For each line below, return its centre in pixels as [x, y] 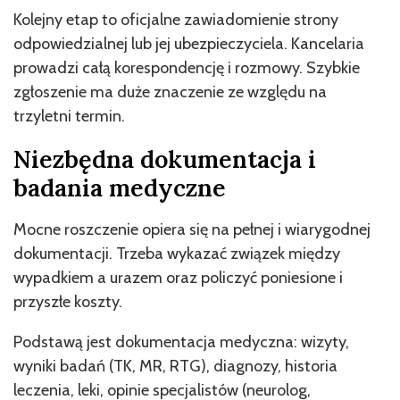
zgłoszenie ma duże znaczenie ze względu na [170, 92]
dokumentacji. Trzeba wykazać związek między [177, 253]
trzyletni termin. [69, 116]
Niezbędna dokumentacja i [165, 158]
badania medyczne [120, 187]
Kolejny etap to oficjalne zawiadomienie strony [176, 19]
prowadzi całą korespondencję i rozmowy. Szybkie [187, 67]
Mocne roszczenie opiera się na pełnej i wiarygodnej [192, 229]
